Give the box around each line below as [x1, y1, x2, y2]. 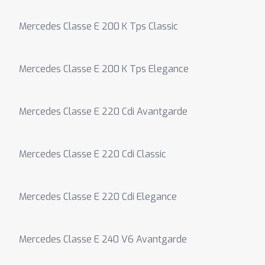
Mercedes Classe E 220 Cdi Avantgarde [19, 105, 188, 118]
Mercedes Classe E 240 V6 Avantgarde [19, 233, 187, 245]
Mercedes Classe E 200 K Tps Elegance [19, 63, 189, 75]
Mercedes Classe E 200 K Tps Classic [19, 20, 178, 33]
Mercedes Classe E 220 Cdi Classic [19, 148, 166, 160]
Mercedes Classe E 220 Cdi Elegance [19, 190, 177, 203]
